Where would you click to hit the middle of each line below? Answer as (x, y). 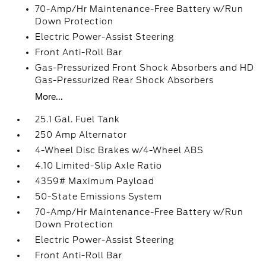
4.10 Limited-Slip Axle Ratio (99, 166)
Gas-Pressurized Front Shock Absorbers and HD (145, 68)
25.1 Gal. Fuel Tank (78, 119)
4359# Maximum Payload (95, 181)
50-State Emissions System (99, 197)
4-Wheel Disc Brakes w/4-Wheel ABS (120, 150)
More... (49, 97)
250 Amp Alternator (81, 135)
